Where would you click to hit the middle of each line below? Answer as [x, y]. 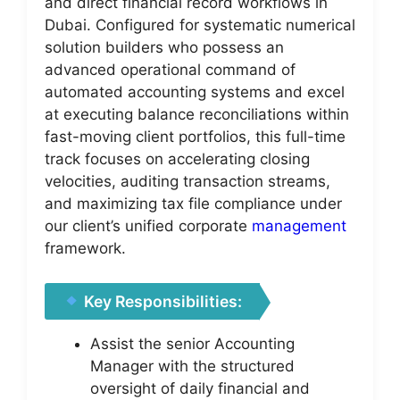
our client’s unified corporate [148, 226]
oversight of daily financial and [200, 388]
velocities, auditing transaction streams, [187, 181]
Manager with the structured [192, 366]
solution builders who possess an [164, 47]
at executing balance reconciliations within [197, 114]
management [299, 226]
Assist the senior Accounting [192, 343]
